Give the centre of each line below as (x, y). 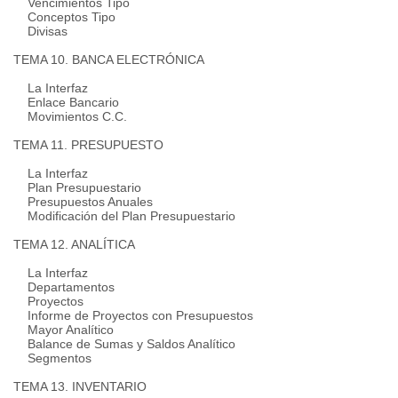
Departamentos (64, 287)
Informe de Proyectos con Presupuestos (133, 315)
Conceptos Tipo (64, 17)
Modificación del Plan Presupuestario (124, 216)
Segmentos (52, 358)
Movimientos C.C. (70, 116)
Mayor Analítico (64, 330)
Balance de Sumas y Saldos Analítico (124, 344)
